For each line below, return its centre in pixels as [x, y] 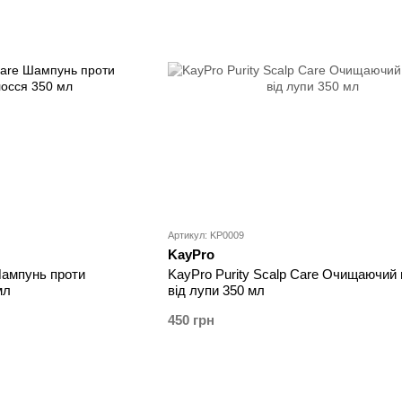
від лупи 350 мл [216, 291]
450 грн [191, 320]
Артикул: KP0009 [205, 236]
